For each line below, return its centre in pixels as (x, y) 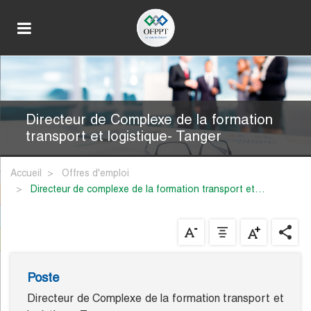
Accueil (26, 173)
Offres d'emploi (95, 173)
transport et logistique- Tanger (124, 136)
